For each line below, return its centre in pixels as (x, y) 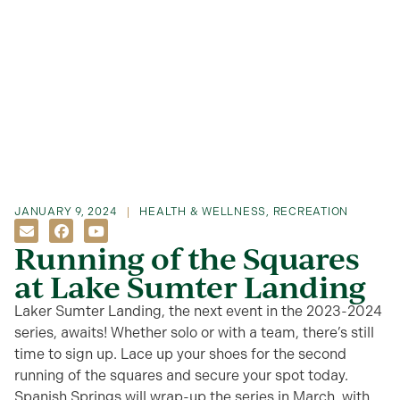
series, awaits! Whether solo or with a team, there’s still (194, 333)
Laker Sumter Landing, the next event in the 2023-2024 (198, 311)
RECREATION (310, 212)
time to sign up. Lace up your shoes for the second (180, 354)
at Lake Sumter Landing (190, 287)
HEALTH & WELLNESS (203, 212)
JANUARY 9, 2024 (66, 212)
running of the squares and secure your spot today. (181, 375)
